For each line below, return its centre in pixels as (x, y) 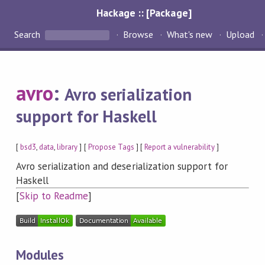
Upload (240, 35)
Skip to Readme (54, 196)
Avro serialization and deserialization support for (122, 167)
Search (28, 35)
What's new (190, 35)
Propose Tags (111, 147)
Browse (138, 35)
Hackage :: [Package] (144, 13)
